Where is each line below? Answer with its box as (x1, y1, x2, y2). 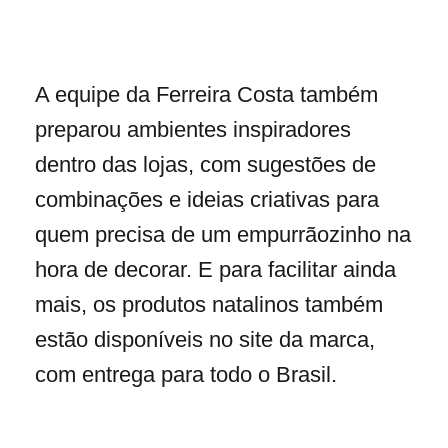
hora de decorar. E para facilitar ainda (35, 257, 396, 283)
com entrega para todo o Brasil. (35, 362, 343, 388)
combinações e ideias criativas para (35, 187, 379, 213)
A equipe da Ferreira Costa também (35, 82, 378, 108)
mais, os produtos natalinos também (35, 292, 383, 318)
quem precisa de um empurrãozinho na (35, 222, 411, 248)
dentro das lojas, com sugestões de (35, 152, 376, 178)
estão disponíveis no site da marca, (35, 327, 375, 353)
